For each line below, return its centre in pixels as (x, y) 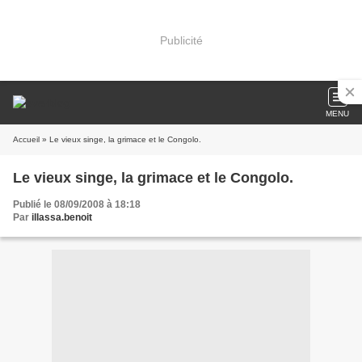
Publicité (181, 40)
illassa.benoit (62, 217)
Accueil (26, 139)
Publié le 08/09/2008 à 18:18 (77, 204)
